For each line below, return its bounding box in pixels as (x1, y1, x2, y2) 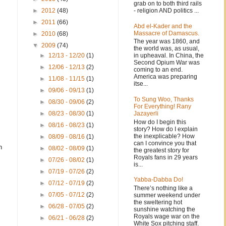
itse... (134, 80, 148, 88)
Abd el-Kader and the (134, 22, 192, 30)
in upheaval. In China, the (134, 52, 204, 60)
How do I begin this (134, 118, 186, 126)
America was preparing (134, 73, 197, 81)
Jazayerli (134, 110, 158, 118)
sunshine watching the (134, 205, 195, 213)
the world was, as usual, (134, 45, 199, 52)
